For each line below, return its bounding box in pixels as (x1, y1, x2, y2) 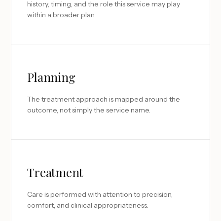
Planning (27, 69, 75, 85)
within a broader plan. (27, 10, 96, 19)
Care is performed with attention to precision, (27, 190, 173, 199)
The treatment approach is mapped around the (27, 95, 181, 104)
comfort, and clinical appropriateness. (27, 201, 149, 210)
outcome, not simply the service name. (27, 106, 151, 114)
